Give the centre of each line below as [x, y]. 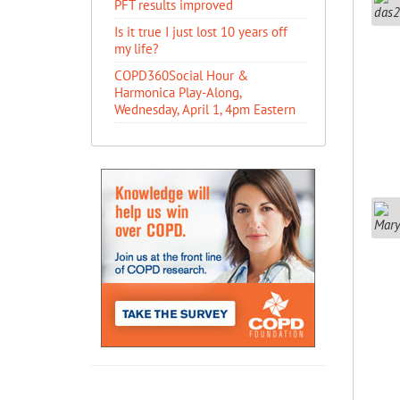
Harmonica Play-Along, [178, 92]
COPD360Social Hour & [181, 75]
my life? [137, 49]
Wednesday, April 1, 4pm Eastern [205, 109]
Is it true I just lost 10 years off [201, 32]
